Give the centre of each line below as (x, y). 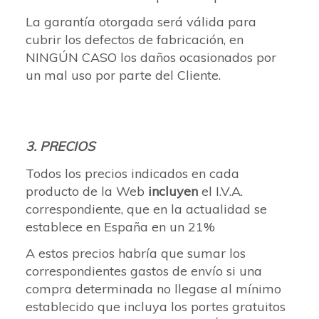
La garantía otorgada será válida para (141, 22)
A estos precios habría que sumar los (136, 253)
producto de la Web (85, 191)
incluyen (171, 191)
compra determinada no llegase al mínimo (153, 289)
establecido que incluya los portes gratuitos (156, 307)
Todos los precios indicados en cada (132, 173)
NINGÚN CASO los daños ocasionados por (151, 57)
